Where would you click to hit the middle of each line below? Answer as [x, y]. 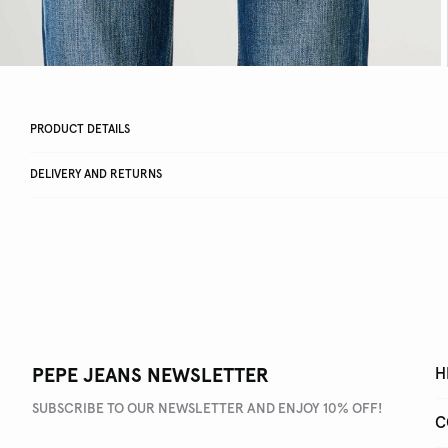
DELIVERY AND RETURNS [96, 175]
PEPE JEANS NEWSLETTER [150, 376]
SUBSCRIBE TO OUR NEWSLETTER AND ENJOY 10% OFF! [207, 409]
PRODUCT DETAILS [80, 130]
